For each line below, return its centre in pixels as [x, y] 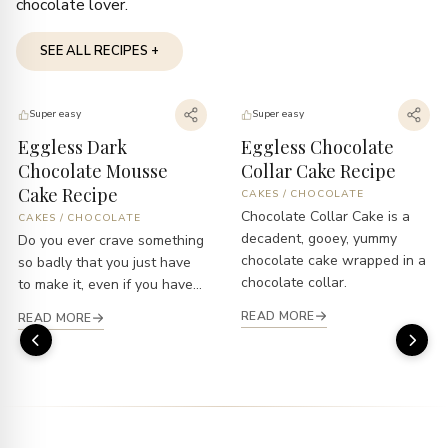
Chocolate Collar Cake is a [325, 216]
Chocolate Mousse [93, 170]
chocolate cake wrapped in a [333, 260]
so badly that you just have [104, 262]
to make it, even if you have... [110, 284]
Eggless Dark [72, 146]
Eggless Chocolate [317, 146]
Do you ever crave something [111, 240]
